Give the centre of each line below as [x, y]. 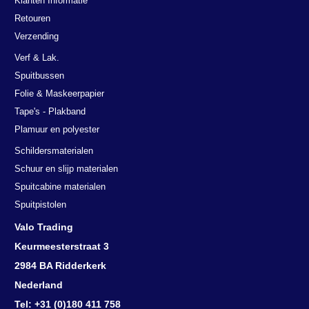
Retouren [32, 18]
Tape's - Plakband [50, 111]
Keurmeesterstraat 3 [62, 246]
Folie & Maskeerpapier [59, 93]
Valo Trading [44, 227]
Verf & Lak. [37, 58]
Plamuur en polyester [57, 129]
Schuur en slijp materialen [66, 169]
